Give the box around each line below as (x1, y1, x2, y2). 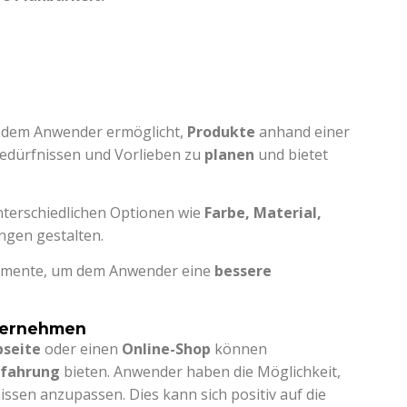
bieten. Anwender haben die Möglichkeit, (60, 361, 342, 382)
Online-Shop (122, 338, 215, 359)
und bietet (258, 144, 329, 164)
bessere (214, 261, 273, 282)
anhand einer (255, 121, 351, 142)
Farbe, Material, (204, 203, 323, 223)
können (214, 338, 268, 359)
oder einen (45, 338, 123, 359)
